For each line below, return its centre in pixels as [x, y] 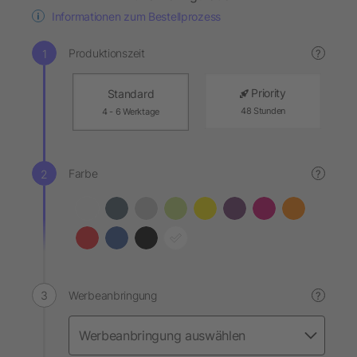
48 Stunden [263, 111]
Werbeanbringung [113, 295]
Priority [269, 93]
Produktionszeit [107, 53]
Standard [131, 94]
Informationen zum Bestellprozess [137, 16]
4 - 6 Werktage [131, 112]
